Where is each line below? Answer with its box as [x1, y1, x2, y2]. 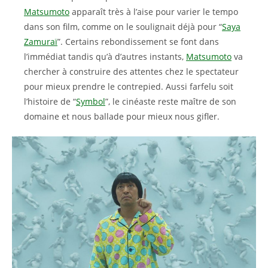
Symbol [76, 96, 105, 107]
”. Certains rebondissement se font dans [57, 36, 219, 47]
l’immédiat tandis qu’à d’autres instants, [24, 51, 186, 62]
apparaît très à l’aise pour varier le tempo [69, 6, 238, 17]
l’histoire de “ [24, 96, 76, 107]
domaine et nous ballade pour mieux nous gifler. [24, 111, 220, 122]
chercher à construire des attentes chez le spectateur [24, 66, 239, 77]
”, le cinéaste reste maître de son [105, 96, 236, 107]
